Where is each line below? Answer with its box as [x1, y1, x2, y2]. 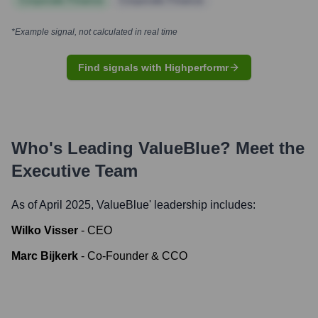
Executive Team [11, 161, 138, 180]
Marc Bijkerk [11, 250, 78, 262]
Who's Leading [11, 138, 138, 158]
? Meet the [220, 138, 305, 158]
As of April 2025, [11, 199, 97, 211]
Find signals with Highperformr [78, 62, 229, 73]
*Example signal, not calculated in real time [11, 27, 177, 37]
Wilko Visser [11, 224, 78, 236]
